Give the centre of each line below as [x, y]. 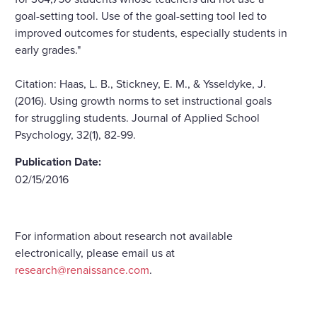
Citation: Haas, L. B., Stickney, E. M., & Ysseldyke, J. [140, 83]
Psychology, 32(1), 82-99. [75, 134]
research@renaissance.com [82, 269]
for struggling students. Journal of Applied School [137, 117]
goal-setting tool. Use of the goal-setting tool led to [141, 15]
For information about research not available [124, 235]
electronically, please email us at [95, 252]
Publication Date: [58, 161]
